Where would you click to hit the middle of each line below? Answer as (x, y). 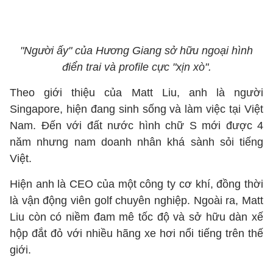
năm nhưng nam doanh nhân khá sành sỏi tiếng (136, 142)
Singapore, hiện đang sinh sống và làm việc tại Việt (136, 109)
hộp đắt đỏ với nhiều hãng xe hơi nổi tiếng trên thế (136, 233)
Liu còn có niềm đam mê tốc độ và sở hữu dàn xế (136, 217)
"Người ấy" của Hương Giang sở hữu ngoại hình (136, 51)
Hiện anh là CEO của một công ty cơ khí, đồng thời (136, 184)
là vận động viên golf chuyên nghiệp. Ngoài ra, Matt (136, 200)
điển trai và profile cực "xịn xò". (136, 67)
